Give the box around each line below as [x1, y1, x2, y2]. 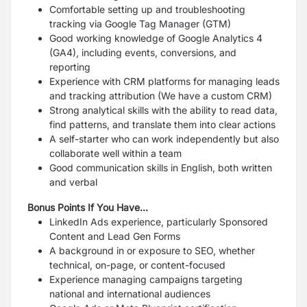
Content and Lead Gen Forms [49, 230, 180, 242]
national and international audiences [49, 288, 210, 299]
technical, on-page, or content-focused [49, 259, 225, 271]
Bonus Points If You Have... [27, 201, 148, 213]
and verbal [49, 176, 97, 188]
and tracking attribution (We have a [49, 90, 211, 101]
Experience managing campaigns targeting [49, 273, 243, 285]
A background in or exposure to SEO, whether [49, 245, 255, 256]
